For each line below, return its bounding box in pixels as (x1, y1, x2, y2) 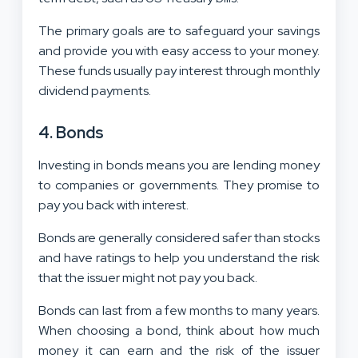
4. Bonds (38, 121, 104, 143)
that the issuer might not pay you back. (38, 268, 257, 286)
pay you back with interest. (38, 196, 191, 213)
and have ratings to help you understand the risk (38, 249, 320, 266)
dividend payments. (38, 82, 151, 99)
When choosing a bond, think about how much (38, 321, 320, 339)
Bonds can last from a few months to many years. (38, 301, 320, 319)
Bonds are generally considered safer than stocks (38, 229, 320, 246)
